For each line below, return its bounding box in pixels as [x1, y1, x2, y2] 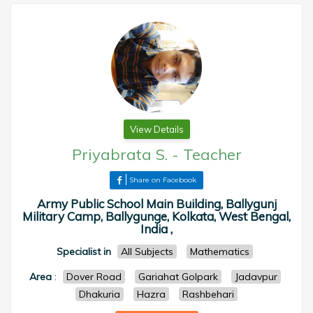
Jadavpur [234, 270, 277, 283]
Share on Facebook [129, 175, 196, 184]
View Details [129, 124, 184, 135]
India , [140, 221, 173, 236]
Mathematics [190, 245, 249, 258]
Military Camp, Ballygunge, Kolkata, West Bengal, [22, 209, 291, 224]
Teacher [182, 145, 242, 164]
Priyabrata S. [71, 145, 168, 164]
